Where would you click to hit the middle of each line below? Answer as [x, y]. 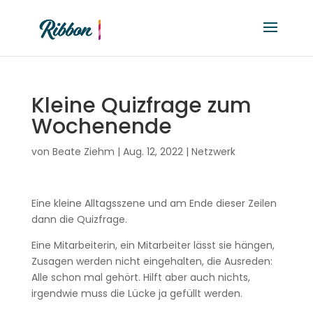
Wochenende [101, 126]
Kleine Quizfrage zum [141, 105]
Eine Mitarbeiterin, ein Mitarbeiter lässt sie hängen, [153, 245]
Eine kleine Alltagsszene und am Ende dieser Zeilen [154, 203]
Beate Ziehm [83, 152]
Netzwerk [213, 152]
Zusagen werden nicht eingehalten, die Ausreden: [152, 261]
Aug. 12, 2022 [153, 152]
